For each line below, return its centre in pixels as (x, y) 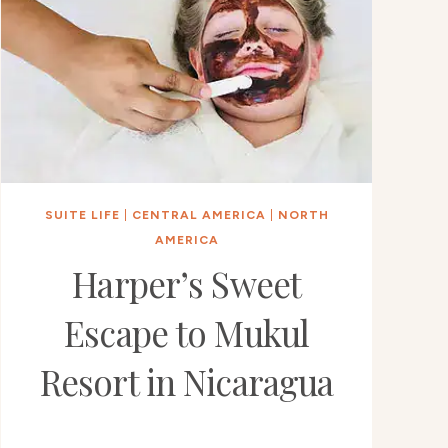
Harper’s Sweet (187, 284)
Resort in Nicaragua (186, 382)
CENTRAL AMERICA (198, 215)
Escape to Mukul (187, 333)
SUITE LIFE (82, 215)
